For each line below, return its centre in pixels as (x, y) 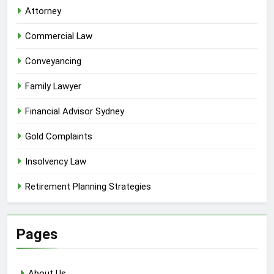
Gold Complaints (59, 136)
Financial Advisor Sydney (75, 111)
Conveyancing (53, 61)
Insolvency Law (56, 161)
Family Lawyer (53, 86)
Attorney (43, 11)
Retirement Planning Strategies (88, 186)
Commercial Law (59, 36)
